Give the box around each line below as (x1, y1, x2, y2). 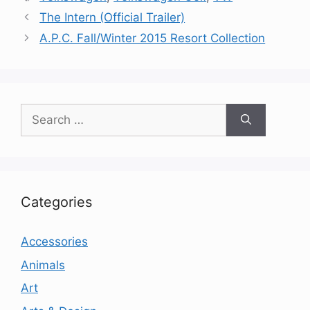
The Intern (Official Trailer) (39, 10, 185, 24)
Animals (21, 257, 65, 272)
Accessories (21, 235, 88, 248)
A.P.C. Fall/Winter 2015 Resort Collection (39, 31, 266, 45)
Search (20, 104, 59, 118)
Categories (21, 194, 92, 210)
